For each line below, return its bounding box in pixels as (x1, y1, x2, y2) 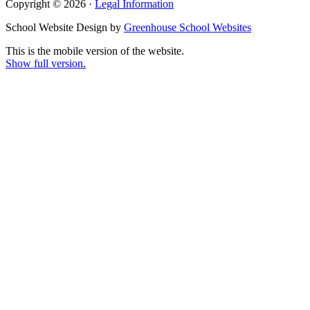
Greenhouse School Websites (124, 21, 251, 33)
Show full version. (6, 57, 86, 69)
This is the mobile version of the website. (6, 44, 184, 57)
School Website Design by (6, 21, 124, 33)
